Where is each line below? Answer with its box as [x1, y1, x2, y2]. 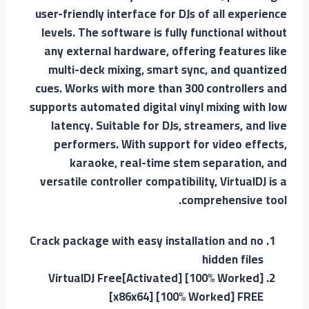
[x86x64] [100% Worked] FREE [109, 285, 263, 308]
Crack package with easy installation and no [30, 229, 263, 252]
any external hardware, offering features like [44, 39, 287, 62]
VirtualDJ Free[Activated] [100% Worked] [48, 266, 263, 289]
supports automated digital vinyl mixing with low [30, 95, 287, 118]
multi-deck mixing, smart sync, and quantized [48, 58, 287, 81]
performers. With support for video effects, [54, 132, 287, 155]
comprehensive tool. [181, 188, 287, 211]
